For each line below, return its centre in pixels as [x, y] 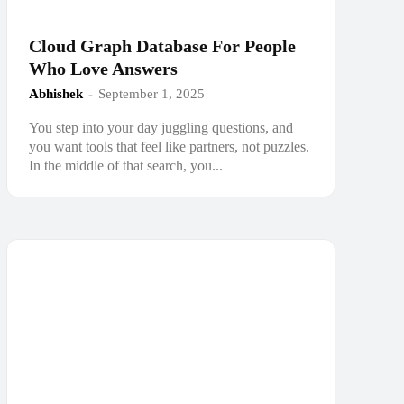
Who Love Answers [103, 69]
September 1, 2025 [151, 94]
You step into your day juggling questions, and [161, 128]
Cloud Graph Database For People [162, 46]
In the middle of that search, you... [125, 166]
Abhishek [55, 94]
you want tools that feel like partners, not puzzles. [169, 147]
